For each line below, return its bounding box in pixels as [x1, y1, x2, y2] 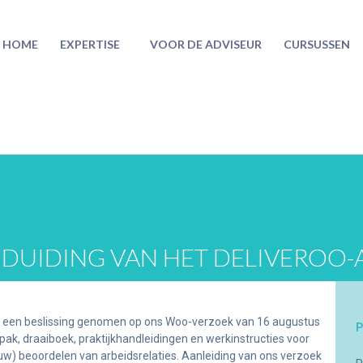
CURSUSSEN [284, 37, 351, 51]
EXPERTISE [60, 37, 121, 51]
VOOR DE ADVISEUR [150, 37, 263, 51]
